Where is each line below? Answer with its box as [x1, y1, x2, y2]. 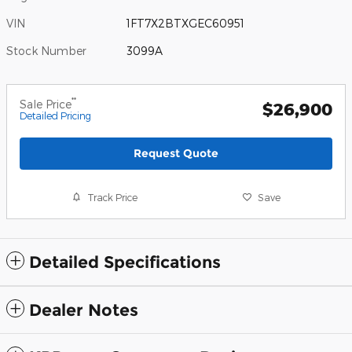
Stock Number [6, 43, 86, 57]
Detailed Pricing [20, 109, 91, 121]
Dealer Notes [29, 300, 138, 321]
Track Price [87, 191, 138, 203]
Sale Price [20, 97, 71, 111]
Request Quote [134, 145, 218, 160]
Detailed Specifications [29, 252, 221, 273]
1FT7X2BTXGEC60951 [126, 16, 245, 30]
